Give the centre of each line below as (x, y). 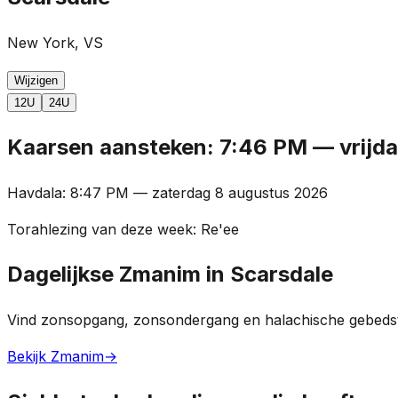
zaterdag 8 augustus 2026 (240, 192)
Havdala (35, 192)
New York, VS (55, 42)
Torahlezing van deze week (100, 229)
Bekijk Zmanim (56, 357)
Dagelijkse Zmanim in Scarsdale (170, 275)
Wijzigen (36, 80)
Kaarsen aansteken (107, 147)
